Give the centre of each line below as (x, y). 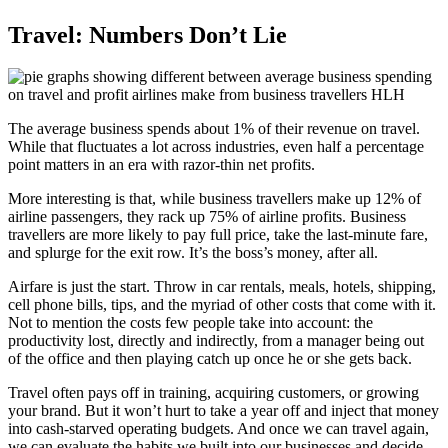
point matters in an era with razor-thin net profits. (161, 165)
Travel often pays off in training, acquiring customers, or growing (213, 393)
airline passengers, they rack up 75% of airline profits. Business (207, 217)
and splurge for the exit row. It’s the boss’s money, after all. (193, 253)
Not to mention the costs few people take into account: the (190, 323)
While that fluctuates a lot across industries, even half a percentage (216, 147)
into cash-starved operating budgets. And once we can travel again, (218, 429)
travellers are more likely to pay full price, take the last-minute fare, (218, 235)
